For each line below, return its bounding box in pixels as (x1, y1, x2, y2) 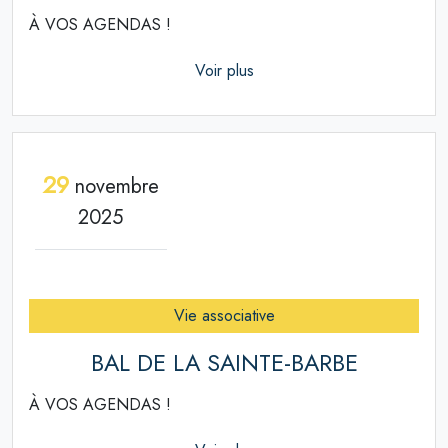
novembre (68, 171, 159, 201)
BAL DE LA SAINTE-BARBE (90, 346, 358, 381)
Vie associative (173, 304, 275, 328)
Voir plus (194, 59, 254, 83)
